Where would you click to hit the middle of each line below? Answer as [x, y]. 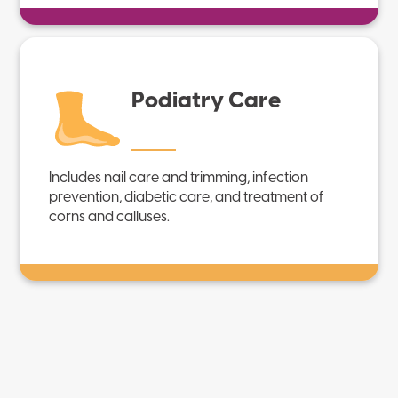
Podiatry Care [207, 101]
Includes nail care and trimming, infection [179, 178]
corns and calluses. [110, 217]
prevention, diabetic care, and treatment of [187, 197]
